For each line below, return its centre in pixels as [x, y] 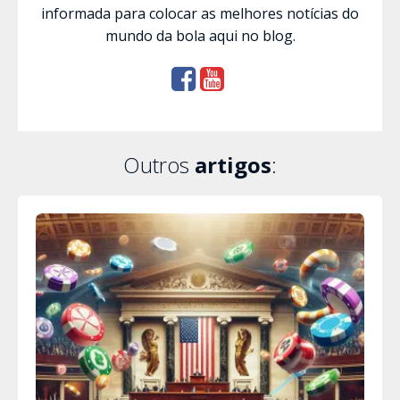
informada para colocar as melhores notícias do [200, 13]
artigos [233, 164]
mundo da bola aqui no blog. [200, 35]
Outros [159, 164]
